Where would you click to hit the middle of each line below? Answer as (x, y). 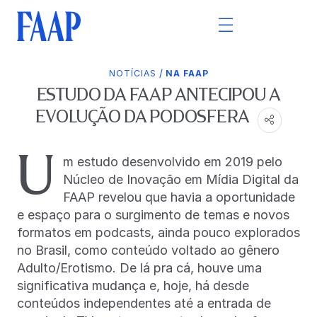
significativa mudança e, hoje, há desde (133, 285)
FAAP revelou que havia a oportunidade (179, 197)
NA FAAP (187, 73)
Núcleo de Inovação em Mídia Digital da (181, 179)
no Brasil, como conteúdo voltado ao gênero (148, 250)
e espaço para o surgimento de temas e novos (153, 214)
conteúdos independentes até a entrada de (144, 303)
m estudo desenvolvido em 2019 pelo (173, 161)
